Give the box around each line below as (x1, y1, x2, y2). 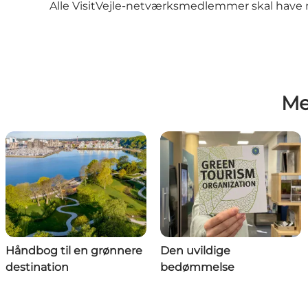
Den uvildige (160, 244, 230, 258)
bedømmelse (160, 261, 234, 274)
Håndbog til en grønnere (5, 244, 142, 258)
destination (5, 261, 69, 274)
